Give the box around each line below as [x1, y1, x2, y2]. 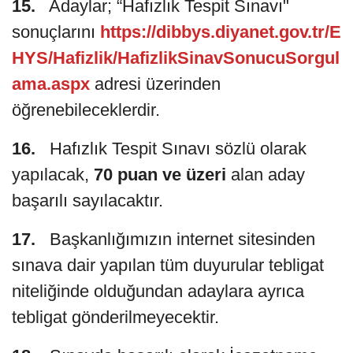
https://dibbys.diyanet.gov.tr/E [100, 21, 341, 42]
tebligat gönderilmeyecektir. [12, 307, 219, 327]
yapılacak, [12, 164, 94, 184]
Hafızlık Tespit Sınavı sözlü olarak [35, 138, 307, 158]
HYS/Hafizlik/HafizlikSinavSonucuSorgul [12, 47, 340, 68]
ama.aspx [12, 73, 90, 94]
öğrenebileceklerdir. [12, 99, 160, 120]
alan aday [226, 164, 305, 184]
